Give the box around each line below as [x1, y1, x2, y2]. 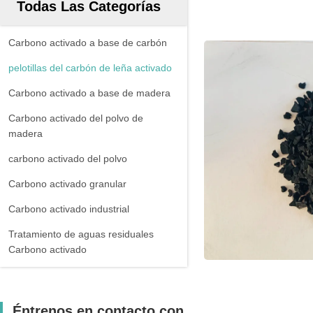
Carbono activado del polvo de [8, 112, 143, 124]
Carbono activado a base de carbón [8, 37, 167, 48]
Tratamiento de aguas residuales [8, 228, 154, 240]
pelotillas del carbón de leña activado [8, 62, 172, 73]
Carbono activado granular [8, 178, 126, 189]
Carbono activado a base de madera [8, 87, 170, 99]
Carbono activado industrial [8, 203, 129, 214]
